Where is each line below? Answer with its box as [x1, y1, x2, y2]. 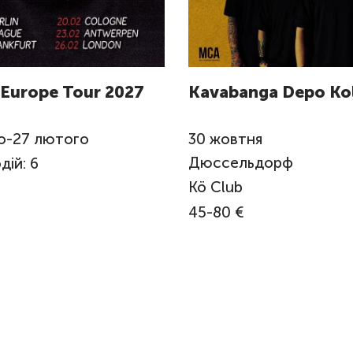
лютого [33, 129, 89, 148]
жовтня [210, 129, 262, 148]
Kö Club [188, 178, 243, 197]
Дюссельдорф [188, 154, 297, 173]
